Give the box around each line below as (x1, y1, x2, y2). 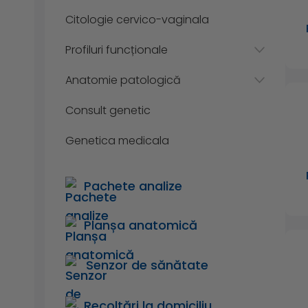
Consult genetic (65, 102, 151, 118)
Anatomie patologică (65, 71, 181, 88)
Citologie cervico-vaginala (65, 11, 209, 27)
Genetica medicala (65, 132, 169, 148)
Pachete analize (84, 177, 182, 195)
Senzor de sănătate (86, 256, 208, 274)
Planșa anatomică (84, 216, 197, 234)
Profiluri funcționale (65, 41, 168, 58)
